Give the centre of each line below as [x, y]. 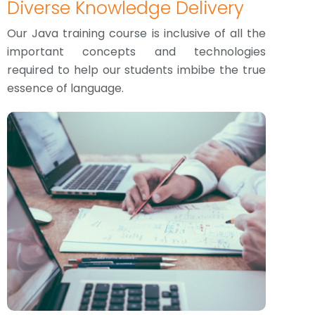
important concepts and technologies [136, 52]
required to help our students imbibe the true [136, 70]
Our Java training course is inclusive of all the [136, 33]
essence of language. [65, 88]
